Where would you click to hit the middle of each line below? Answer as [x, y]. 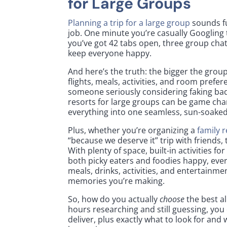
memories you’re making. [117, 181]
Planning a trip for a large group [129, 23]
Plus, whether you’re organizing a [133, 130]
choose [172, 199]
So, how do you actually [114, 199]
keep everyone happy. [110, 53]
